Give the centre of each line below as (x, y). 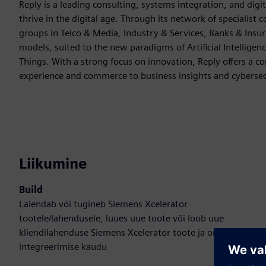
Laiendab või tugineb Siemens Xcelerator (103, 204)
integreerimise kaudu (63, 246)
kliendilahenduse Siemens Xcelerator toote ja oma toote (135, 232)
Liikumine (53, 163)
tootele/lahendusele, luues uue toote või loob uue (121, 218)
